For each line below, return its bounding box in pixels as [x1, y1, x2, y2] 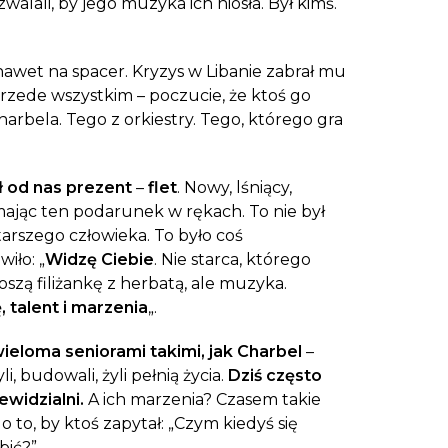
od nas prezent [6, 178, 132, 197]
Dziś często [227, 366, 322, 385]
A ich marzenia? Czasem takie [83, 390, 321, 409]
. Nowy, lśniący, [176, 178, 292, 197]
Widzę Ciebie [44, 250, 154, 269]
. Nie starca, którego [153, 250, 311, 269]
